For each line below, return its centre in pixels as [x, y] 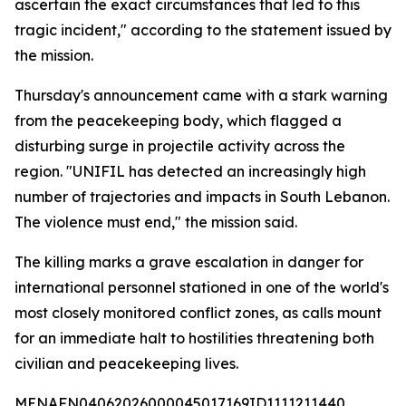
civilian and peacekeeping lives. [126, 363]
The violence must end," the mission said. [156, 222]
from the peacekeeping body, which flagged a [178, 121]
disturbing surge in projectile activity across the [180, 146]
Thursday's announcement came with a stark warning [201, 95]
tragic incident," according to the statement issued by [203, 30]
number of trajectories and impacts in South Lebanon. [202, 197]
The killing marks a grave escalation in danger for [189, 262]
